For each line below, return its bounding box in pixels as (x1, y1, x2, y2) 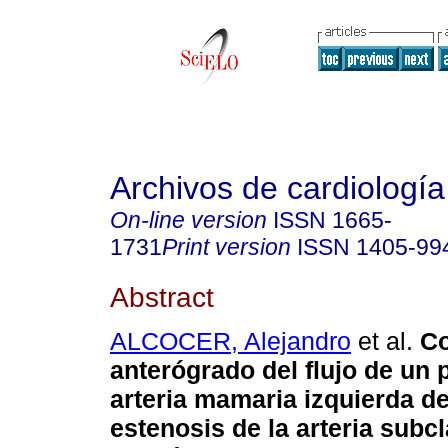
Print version (162, 234, 291, 260)
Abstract (110, 280, 214, 313)
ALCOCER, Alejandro (110, 327, 351, 356)
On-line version (110, 207, 267, 233)
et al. (351, 327, 413, 356)
